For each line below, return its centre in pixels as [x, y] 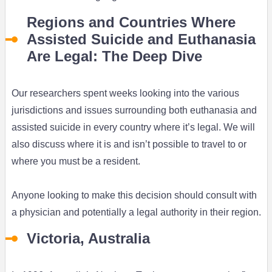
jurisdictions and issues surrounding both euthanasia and [134, 110]
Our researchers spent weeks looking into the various [125, 93]
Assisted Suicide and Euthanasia [141, 39]
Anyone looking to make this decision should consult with [134, 195]
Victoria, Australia [88, 239]
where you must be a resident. [76, 161]
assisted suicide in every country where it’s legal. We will [133, 127]
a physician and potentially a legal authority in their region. [136, 212]
